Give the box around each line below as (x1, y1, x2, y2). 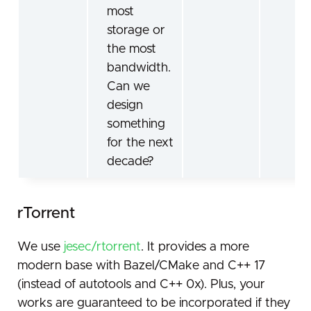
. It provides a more (141, 240, 249, 253)
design (107, 99, 143, 112)
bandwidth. (107, 61, 171, 74)
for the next (107, 136, 174, 149)
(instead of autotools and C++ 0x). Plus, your (17, 278, 265, 291)
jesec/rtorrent (64, 240, 141, 253)
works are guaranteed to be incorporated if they (17, 296, 290, 310)
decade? (107, 155, 154, 168)
